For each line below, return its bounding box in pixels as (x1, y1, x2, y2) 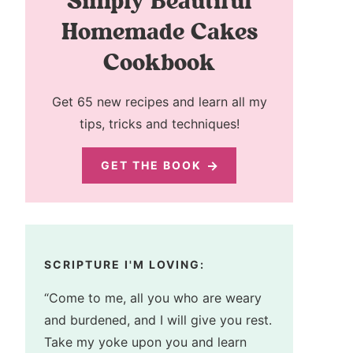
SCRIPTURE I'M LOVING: (44, 258, 205, 272)
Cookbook (103, 46, 215, 77)
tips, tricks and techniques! (79, 115, 240, 132)
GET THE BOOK (101, 158, 202, 172)
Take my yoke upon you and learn (44, 334, 247, 351)
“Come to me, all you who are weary (44, 290, 262, 307)
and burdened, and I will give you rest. (44, 312, 272, 329)
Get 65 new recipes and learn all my (51, 93, 267, 110)
